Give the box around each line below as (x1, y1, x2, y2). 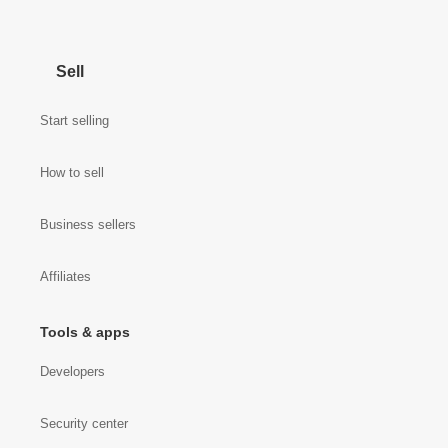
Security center (40, 416, 128, 431)
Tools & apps (40, 324, 130, 340)
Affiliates (40, 269, 91, 284)
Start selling (40, 113, 109, 128)
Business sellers (40, 217, 136, 232)
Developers (40, 364, 105, 379)
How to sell (40, 165, 104, 180)
